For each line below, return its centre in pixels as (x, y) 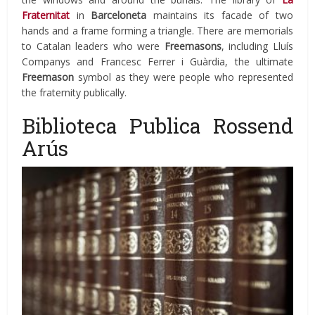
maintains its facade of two (220, 15)
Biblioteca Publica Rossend (157, 126)
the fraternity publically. (75, 93)
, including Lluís (257, 46)
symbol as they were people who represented (184, 77)
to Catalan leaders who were (93, 46)
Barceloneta (119, 15)
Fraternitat (46, 15)
